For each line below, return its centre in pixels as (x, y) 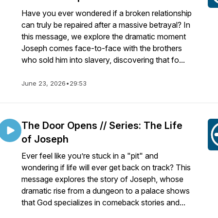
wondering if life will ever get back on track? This (106, 167)
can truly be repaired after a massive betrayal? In (106, 25)
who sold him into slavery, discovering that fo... (103, 60)
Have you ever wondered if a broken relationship (107, 13)
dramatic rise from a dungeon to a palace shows (106, 191)
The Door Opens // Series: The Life (102, 126)
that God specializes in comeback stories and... (103, 202)
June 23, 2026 (44, 83)
